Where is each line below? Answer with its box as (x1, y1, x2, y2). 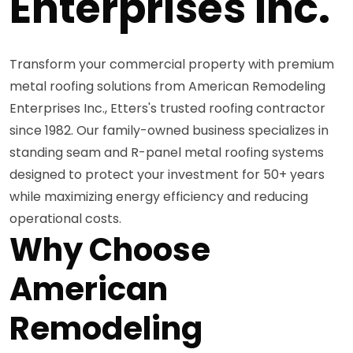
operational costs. (9, 209, 121, 228)
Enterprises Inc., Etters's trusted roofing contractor (9, 98, 325, 117)
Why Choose (9, 227, 210, 272)
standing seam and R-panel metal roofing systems (9, 143, 324, 162)
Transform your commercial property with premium (9, 54, 334, 73)
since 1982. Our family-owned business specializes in (9, 121, 329, 139)
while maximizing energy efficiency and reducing (9, 187, 308, 206)
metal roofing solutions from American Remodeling (9, 76, 325, 95)
